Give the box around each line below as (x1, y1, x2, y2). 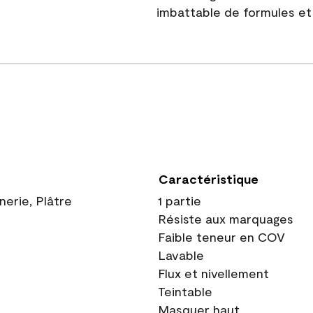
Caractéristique (159, 171, 259, 187)
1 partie (158, 193, 201, 208)
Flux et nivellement (158, 265, 269, 281)
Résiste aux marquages (158, 211, 293, 226)
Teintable (158, 284, 212, 299)
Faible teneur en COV (158, 229, 285, 245)
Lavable (158, 247, 204, 263)
